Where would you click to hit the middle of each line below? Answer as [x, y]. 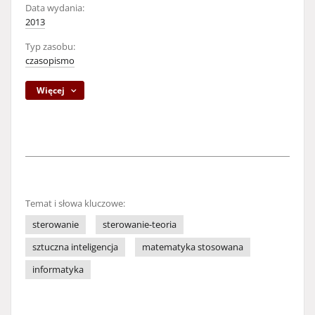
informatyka [58, 270]
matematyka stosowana [193, 247]
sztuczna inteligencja [75, 247]
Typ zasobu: [50, 47]
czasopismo [50, 61]
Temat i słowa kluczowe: [75, 204]
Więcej [51, 90]
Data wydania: [55, 8]
